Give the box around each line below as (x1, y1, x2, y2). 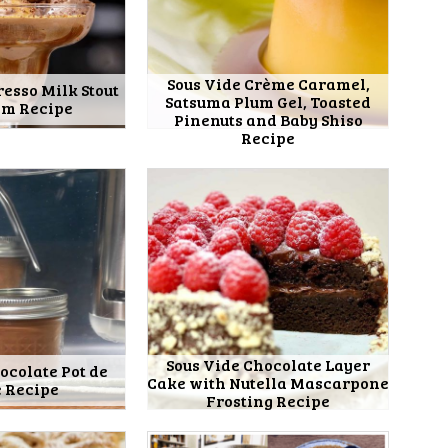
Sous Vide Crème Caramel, (166, 72, 370, 94)
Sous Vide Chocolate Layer (166, 354, 371, 376)
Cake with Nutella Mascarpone (147, 372, 390, 394)
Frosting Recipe (206, 390, 331, 412)
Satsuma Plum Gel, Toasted (165, 90, 372, 112)
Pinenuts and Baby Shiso (173, 108, 363, 130)
